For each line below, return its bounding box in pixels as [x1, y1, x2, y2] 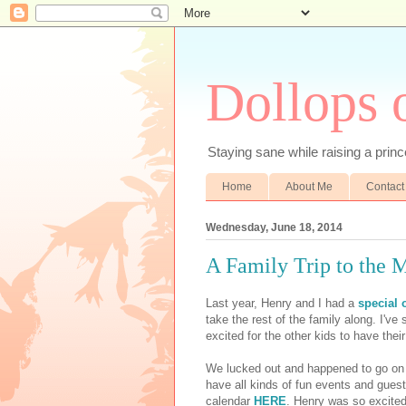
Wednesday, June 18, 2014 [206, 220, 343, 234]
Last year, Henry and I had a [206, 296, 358, 311]
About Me [285, 179, 333, 193]
